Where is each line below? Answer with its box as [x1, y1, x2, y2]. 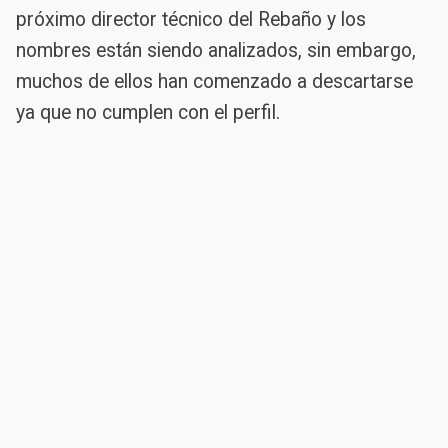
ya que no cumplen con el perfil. [16, 100, 280, 124]
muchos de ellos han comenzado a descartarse [16, 69, 413, 93]
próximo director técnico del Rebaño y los [16, 7, 366, 31]
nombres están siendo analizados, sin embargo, [16, 38, 416, 62]
